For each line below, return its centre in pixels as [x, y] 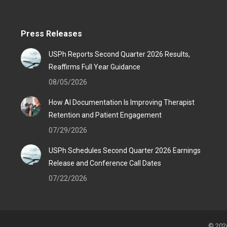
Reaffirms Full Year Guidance [94, 67]
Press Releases [51, 34]
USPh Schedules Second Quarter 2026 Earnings [124, 150]
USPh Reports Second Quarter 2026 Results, [119, 54]
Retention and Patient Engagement [105, 115]
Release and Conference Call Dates [105, 163]
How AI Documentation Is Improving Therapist [121, 102]
